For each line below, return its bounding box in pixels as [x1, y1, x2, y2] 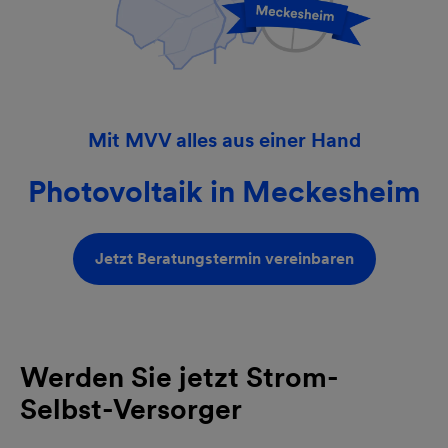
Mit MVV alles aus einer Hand [87, 127, 361, 152]
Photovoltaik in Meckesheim [28, 172, 420, 209]
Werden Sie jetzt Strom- [20, 359, 339, 394]
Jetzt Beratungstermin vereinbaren [94, 248, 354, 268]
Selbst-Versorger [20, 391, 242, 426]
